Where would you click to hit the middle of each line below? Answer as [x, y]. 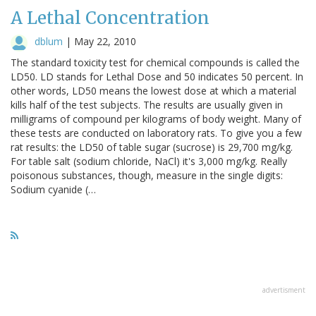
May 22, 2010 [105, 41]
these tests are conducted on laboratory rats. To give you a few [156, 133]
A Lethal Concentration [110, 18]
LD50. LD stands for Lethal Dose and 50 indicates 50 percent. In [157, 76]
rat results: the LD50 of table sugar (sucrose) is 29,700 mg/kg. [152, 147]
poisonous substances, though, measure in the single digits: [147, 175]
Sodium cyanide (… [53, 189]
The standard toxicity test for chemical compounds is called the [155, 62]
